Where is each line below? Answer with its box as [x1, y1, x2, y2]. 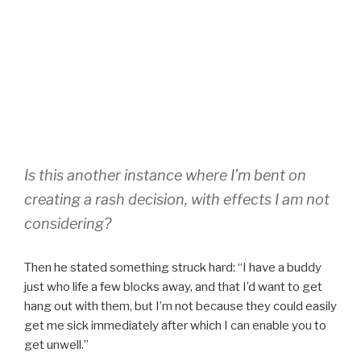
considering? [24, 215, 111, 233]
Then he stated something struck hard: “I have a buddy [24, 260, 322, 276]
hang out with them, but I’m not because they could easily [24, 299, 337, 314]
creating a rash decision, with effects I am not [24, 191, 330, 209]
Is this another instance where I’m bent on [24, 167, 306, 185]
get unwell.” [24, 338, 89, 353]
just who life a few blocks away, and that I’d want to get [24, 280, 322, 295]
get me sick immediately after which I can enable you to [24, 318, 326, 334]
